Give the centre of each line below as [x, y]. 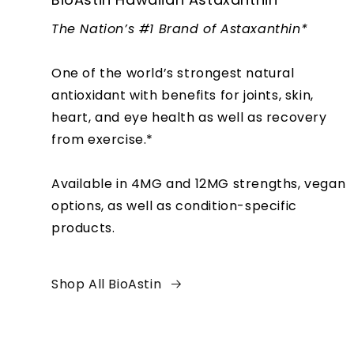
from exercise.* [102, 139]
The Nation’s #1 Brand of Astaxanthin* [180, 29]
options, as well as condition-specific [174, 206]
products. [83, 228]
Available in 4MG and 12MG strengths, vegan [199, 184]
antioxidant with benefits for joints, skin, [183, 95]
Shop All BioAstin [107, 284]
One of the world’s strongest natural [173, 73]
